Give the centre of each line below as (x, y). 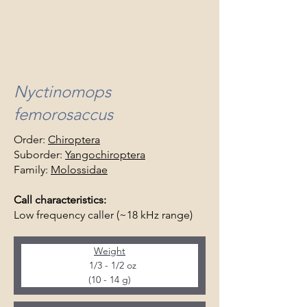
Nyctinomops (62, 91)
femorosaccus (63, 114)
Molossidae (79, 170)
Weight (110, 251)
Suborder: (39, 155)
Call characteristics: (60, 200)
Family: (32, 170)
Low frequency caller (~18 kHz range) (103, 215)
